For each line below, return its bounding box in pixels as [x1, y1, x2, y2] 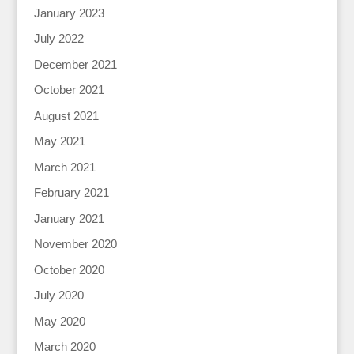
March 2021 [33, 160, 96, 174]
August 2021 [33, 108, 99, 122]
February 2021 [33, 186, 109, 199]
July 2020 [33, 288, 84, 302]
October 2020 [33, 262, 104, 277]
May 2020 [33, 314, 85, 328]
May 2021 [33, 134, 85, 148]
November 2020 [33, 237, 117, 250]
